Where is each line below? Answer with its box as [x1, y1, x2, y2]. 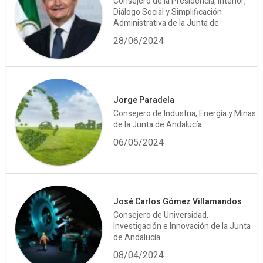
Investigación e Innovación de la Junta [113, 220, 251, 232]
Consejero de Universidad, [113, 208, 209, 221]
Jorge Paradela [113, 94, 175, 107]
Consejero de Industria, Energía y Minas [113, 107, 257, 120]
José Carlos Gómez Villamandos [113, 195, 242, 208]
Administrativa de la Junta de [113, 17, 220, 30]
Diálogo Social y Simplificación [113, 6, 222, 19]
